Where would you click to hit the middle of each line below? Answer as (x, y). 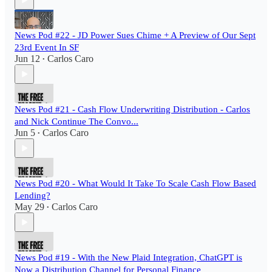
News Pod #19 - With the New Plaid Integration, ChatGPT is (128, 258)
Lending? (32, 196)
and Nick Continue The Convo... (76, 122)
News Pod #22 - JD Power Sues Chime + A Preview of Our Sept (135, 36)
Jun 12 (27, 59)
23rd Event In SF (47, 48)
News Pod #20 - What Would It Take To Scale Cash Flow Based (135, 184)
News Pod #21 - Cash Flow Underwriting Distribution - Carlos (132, 110)
